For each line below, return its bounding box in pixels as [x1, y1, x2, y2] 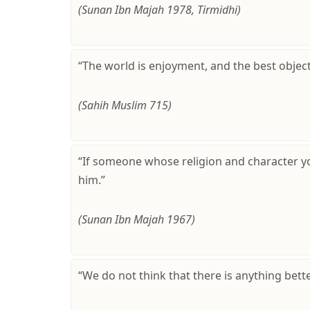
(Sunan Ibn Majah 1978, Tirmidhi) [78, 1, 241, 17]
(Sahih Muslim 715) [78, 97, 172, 113]
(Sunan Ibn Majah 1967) [78, 211, 195, 227]
